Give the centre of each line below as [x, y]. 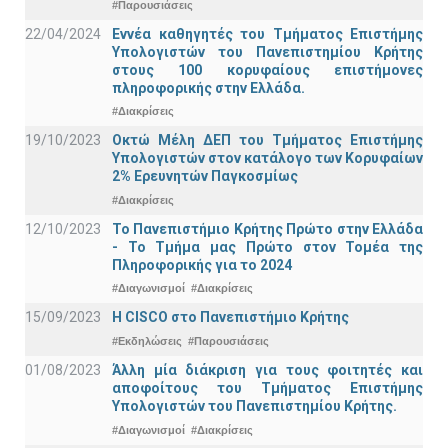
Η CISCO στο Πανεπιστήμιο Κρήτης [230, 317]
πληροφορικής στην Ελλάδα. [208, 87]
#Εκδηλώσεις [147, 340]
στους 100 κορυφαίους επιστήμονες [267, 69]
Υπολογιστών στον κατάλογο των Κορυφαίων [267, 158]
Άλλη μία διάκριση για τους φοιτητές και [267, 370]
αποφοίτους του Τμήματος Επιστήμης [267, 388]
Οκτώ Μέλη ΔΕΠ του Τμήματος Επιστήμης [267, 140]
